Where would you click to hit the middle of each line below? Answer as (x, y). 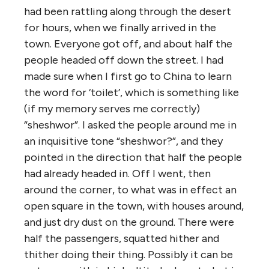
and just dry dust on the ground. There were (129, 222)
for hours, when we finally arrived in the (120, 28)
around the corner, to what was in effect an (130, 190)
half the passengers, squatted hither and (122, 239)
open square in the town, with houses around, (134, 206)
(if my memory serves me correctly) (112, 109)
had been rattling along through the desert (128, 12)
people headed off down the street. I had (124, 60)
